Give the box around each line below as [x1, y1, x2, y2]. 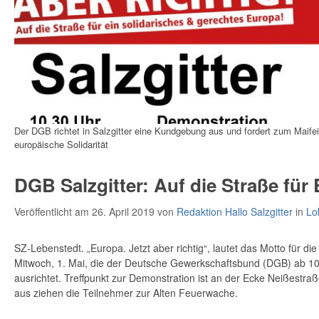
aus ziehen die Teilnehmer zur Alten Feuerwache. [14, 285, 238, 300]
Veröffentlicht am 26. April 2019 [14, 204, 157, 219]
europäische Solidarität [14, 137, 108, 151]
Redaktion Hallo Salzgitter [177, 204, 293, 219]
